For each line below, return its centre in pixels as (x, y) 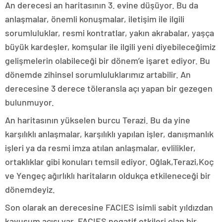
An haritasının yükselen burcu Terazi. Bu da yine (98, 120)
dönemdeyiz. (30, 189)
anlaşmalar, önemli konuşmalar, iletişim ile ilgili (95, 19)
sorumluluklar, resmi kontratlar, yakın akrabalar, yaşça (110, 32)
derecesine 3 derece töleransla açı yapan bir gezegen (109, 88)
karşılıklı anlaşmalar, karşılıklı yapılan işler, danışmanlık (109, 134)
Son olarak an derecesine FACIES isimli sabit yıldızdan (109, 207)
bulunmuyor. (29, 102)
